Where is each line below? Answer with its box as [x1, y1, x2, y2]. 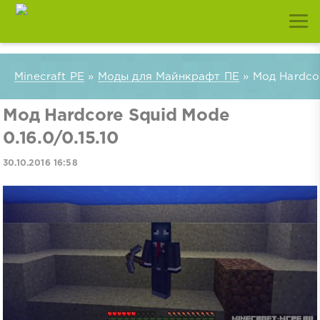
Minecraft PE [14, 71, 85, 81]
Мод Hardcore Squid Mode [3, 108, 230, 124]
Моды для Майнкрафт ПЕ [97, 71, 240, 81]
